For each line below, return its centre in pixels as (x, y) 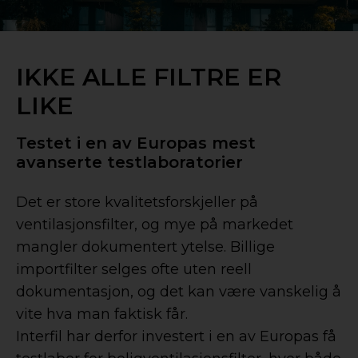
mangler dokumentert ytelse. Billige (145, 247)
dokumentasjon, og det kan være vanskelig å (179, 292)
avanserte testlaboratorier (129, 162)
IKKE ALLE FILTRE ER (149, 77)
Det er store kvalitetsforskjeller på (137, 202)
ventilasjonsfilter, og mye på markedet (155, 225)
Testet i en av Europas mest (136, 143)
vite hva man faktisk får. (102, 314)
